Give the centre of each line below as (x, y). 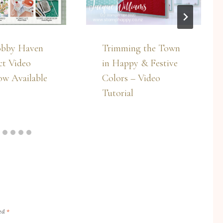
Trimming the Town (141, 48)
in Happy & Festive (140, 63)
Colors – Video (131, 78)
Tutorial (118, 93)
